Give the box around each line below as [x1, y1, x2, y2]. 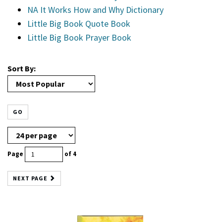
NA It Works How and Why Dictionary [27, 4, 164, 16]
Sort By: [7, 63, 36, 74]
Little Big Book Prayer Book [27, 32, 131, 44]
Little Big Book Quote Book [27, 18, 130, 30]
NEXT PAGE [13, 174, 49, 182]
